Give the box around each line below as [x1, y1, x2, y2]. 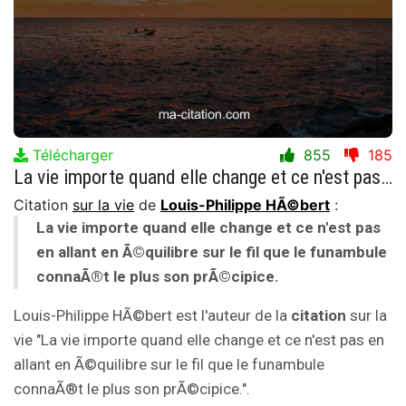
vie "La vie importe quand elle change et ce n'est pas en [14, 330, 384, 349]
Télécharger [28, 145, 113, 164]
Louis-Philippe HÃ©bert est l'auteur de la [14, 305, 291, 324]
